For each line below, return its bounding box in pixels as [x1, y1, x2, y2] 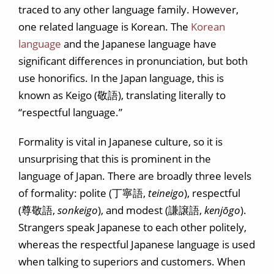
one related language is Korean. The [18, 20, 191, 34]
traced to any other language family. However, [18, 2, 239, 17]
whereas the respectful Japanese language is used [18, 237, 255, 251]
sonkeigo [57, 203, 98, 217]
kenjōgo [204, 203, 240, 217]
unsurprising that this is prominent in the [18, 152, 211, 166]
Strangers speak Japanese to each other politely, [18, 220, 246, 234]
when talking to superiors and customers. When [18, 254, 245, 268]
